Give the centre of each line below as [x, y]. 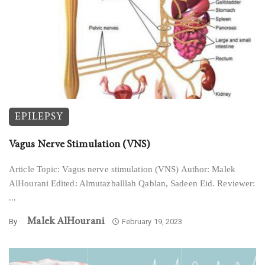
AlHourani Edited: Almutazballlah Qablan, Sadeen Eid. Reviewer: [132, 183]
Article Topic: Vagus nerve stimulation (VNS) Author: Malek [122, 169]
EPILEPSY [39, 117]
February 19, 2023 [152, 222]
